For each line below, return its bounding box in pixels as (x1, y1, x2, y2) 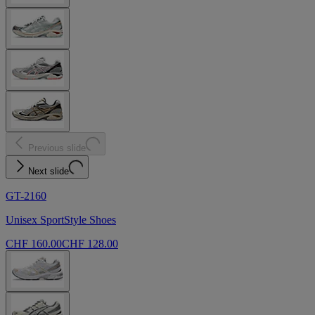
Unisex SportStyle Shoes (6, 214, 116, 226)
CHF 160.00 (6, 238, 62, 250)
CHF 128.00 (62, 238, 118, 250)
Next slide (28, 166, 69, 177)
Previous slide (28, 143, 86, 154)
